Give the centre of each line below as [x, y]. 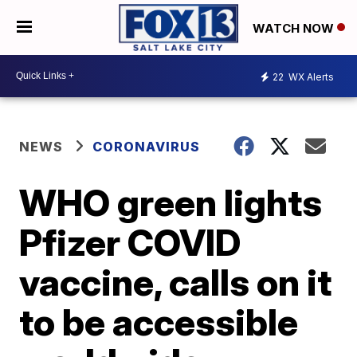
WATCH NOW [295, 28]
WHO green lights [171, 202]
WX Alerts [310, 77]
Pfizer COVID [130, 242]
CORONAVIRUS [147, 146]
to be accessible [159, 322]
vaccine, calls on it [176, 282]
